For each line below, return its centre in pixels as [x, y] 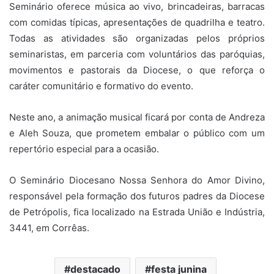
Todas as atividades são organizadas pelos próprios [137, 38]
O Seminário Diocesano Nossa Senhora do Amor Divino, [137, 180]
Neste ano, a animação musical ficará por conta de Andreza [137, 117]
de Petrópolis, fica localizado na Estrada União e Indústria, [137, 212]
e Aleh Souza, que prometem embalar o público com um [137, 133]
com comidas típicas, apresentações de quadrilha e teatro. [137, 22]
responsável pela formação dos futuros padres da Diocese [137, 196]
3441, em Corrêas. [49, 228]
